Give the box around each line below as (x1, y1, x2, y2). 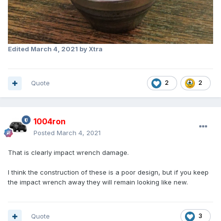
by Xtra (78, 45, 103, 53)
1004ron (34, 116, 66, 127)
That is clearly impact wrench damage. (8, 148, 129, 157)
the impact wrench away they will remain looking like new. (8, 178, 188, 186)
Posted (34, 129, 57, 137)
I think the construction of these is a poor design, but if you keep (8, 168, 209, 177)
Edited (8, 45, 31, 53)
